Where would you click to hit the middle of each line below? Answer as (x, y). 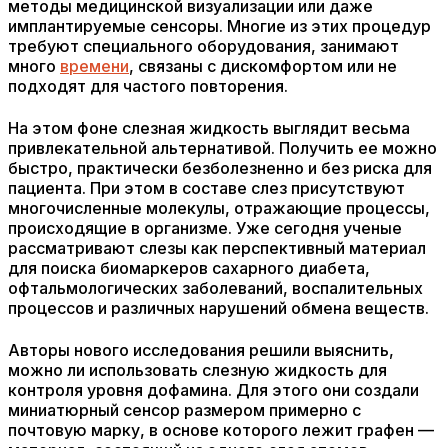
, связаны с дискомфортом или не (263, 66)
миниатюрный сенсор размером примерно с (184, 410)
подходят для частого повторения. (148, 86)
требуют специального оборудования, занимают (203, 46)
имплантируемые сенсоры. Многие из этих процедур (219, 26)
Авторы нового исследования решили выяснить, (201, 350)
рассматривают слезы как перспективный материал (217, 248)
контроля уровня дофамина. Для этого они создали (213, 390)
